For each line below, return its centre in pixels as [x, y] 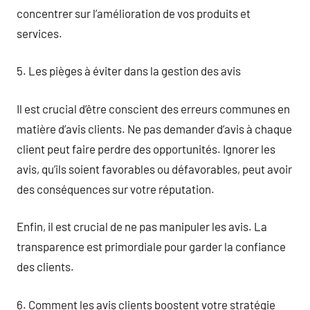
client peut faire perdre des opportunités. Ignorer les [146, 148]
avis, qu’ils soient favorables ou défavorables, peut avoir [154, 168]
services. [39, 33]
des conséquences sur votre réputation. [116, 189]
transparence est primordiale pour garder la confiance [151, 246]
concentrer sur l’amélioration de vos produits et [134, 13]
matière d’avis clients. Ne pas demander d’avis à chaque [154, 128]
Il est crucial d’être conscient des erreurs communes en [153, 108]
